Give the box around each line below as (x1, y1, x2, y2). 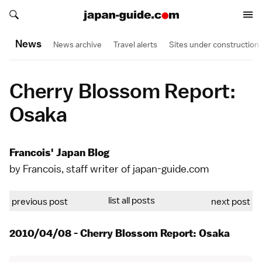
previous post (12, 196, 68, 208)
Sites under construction (169, 39, 259, 50)
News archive (53, 39, 102, 50)
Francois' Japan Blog (9, 146, 109, 159)
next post (211, 196, 250, 208)
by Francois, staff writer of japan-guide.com (9, 162, 209, 175)
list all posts (108, 195, 155, 206)
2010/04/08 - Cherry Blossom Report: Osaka (9, 227, 230, 240)
